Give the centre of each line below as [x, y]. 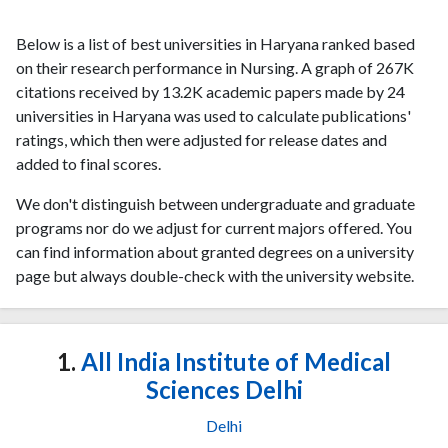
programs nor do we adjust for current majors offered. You [214, 227]
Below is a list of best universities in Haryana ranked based [215, 43]
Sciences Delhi [224, 389]
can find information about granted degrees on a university [215, 251]
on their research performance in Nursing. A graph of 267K [215, 67]
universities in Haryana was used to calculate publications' [213, 115]
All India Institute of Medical [233, 361]
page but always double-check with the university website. [215, 275]
